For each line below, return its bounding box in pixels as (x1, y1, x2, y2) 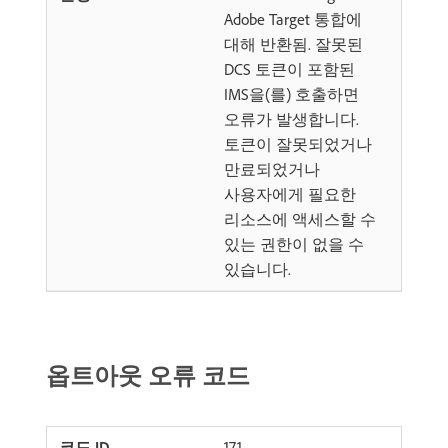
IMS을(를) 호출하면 (224, 84, 359, 104)
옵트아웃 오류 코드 (46, 360, 250, 390)
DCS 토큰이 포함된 (224, 59, 355, 79)
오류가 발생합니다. (224, 109, 359, 129)
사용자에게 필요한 (224, 184, 356, 204)
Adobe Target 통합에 (224, 9, 362, 29)
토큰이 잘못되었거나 (224, 134, 372, 154)
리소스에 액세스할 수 (224, 209, 376, 229)
